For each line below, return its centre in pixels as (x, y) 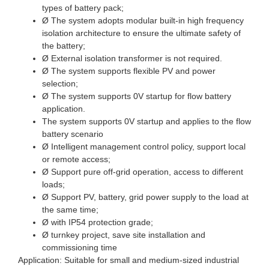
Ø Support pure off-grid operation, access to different (143, 172)
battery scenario (73, 134)
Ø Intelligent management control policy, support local (144, 147)
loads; (53, 185)
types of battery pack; (83, 8)
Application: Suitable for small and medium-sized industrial (128, 260)
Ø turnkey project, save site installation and (124, 235)
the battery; (64, 46)
